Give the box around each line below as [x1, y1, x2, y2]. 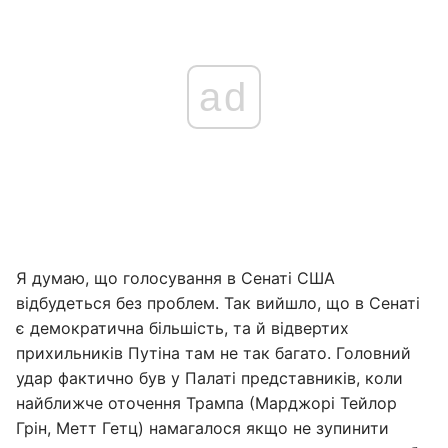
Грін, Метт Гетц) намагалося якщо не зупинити [16, 418, 389, 438]
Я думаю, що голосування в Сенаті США [16, 268, 335, 288]
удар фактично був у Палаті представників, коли [16, 368, 403, 388]
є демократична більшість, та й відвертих [16, 318, 349, 338]
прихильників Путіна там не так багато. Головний [16, 343, 411, 363]
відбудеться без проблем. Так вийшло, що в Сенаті [16, 293, 420, 313]
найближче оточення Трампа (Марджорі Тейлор [16, 393, 397, 413]
